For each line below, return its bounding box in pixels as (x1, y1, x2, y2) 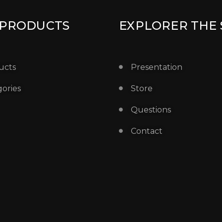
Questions (131, 105, 171, 114)
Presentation (131, 62, 183, 72)
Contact (131, 126, 163, 136)
